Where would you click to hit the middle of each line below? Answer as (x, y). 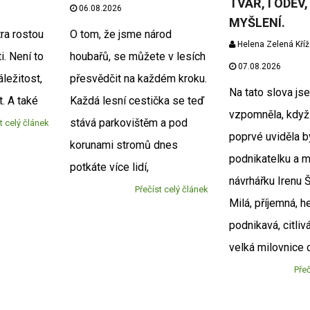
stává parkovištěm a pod (128, 123)
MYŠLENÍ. (257, 23)
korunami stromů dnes (124, 145)
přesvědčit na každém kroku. (138, 79)
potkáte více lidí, (109, 167)
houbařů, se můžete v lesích (137, 57)
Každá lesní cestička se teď (137, 101)
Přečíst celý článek (172, 190)
